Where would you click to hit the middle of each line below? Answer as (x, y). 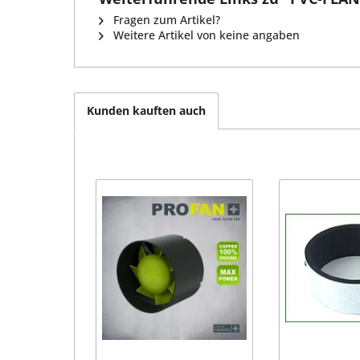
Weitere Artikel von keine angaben (205, 35)
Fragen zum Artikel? (165, 19)
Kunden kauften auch (146, 110)
